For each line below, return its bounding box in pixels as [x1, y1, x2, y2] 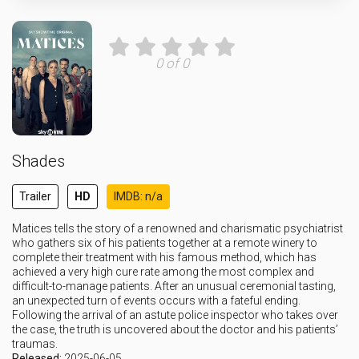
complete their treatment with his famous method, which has [12, 251, 317, 264]
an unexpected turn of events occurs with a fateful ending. [12, 294, 301, 307]
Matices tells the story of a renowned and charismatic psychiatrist [12, 222, 343, 235]
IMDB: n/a [114, 190, 163, 203]
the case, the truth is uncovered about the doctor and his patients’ [12, 323, 338, 336]
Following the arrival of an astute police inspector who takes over [12, 309, 338, 321]
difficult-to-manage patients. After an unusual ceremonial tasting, [12, 280, 336, 292]
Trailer [19, 190, 51, 203]
